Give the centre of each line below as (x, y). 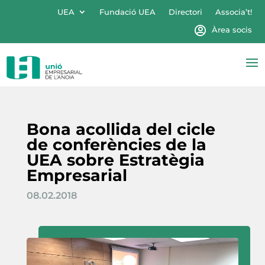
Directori (185, 12)
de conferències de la (116, 144)
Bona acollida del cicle (121, 129)
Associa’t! (233, 12)
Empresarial (77, 175)
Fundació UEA (127, 12)
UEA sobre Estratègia (115, 160)
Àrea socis (232, 30)
